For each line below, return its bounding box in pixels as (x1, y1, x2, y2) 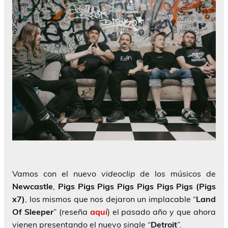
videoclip (101, 168, 135, 179)
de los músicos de (135, 168, 216, 179)
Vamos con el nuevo (12, 168, 101, 179)
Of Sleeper (12, 207, 53, 217)
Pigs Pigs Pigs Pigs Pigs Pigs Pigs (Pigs (58, 181, 216, 192)
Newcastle (12, 181, 53, 192)
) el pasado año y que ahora (107, 207, 216, 217)
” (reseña (53, 207, 90, 217)
